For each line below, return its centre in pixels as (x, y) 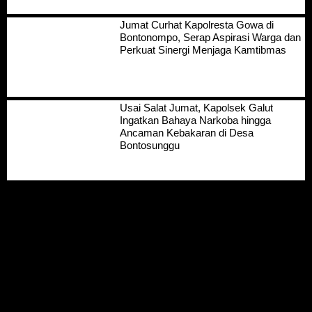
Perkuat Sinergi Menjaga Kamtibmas (203, 49)
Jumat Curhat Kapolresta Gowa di (196, 24)
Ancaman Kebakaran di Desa (186, 133)
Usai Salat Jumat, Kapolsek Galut (196, 108)
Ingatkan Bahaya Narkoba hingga (195, 120)
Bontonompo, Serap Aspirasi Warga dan (210, 37)
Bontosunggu (149, 146)
